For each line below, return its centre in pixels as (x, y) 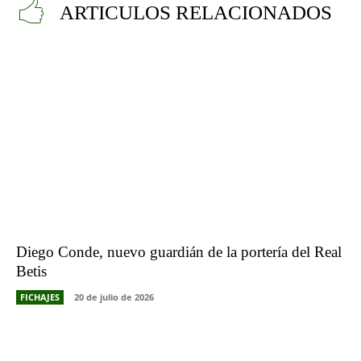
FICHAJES (40, 297)
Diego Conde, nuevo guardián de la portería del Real (179, 251)
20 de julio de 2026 (114, 297)
